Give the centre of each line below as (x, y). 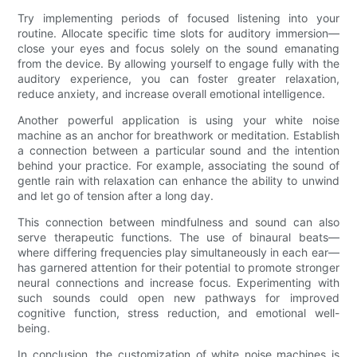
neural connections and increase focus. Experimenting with (178, 283)
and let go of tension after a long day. (116, 196)
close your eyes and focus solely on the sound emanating (178, 49)
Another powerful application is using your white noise (178, 120)
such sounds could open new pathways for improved (178, 298)
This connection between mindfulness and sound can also (178, 222)
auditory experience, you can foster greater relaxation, (178, 79)
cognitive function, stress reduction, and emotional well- (178, 313)
